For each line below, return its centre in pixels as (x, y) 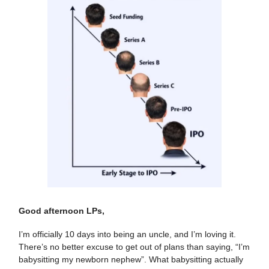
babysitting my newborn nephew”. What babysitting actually (131, 259)
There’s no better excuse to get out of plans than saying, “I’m (134, 246)
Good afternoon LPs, (62, 210)
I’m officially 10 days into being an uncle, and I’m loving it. (127, 234)
